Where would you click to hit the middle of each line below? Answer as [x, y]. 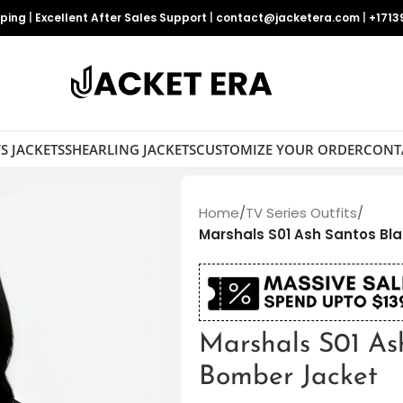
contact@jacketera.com [288, 18]
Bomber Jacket [288, 378]
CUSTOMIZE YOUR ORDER [279, 149]
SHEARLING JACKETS [130, 149]
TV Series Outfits [301, 213]
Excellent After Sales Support [121, 18]
